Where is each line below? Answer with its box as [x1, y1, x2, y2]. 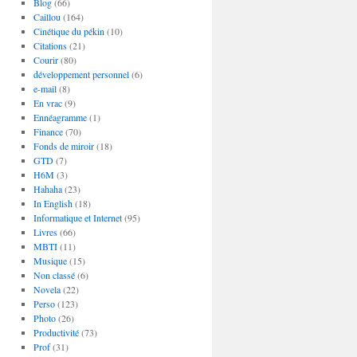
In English [33, 197, 73, 210]
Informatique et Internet [33, 211, 122, 224]
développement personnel [33, 68, 129, 80]
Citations [33, 39, 67, 52]
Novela [33, 283, 61, 296]
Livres [33, 226, 57, 238]
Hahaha [33, 182, 62, 195]
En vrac [33, 96, 62, 109]
